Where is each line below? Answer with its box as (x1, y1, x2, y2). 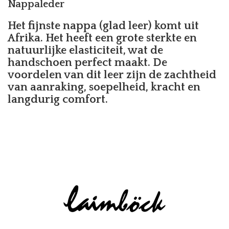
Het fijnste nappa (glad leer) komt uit (8, 19, 199, 32)
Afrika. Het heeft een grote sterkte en (8, 31, 197, 44)
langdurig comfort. (8, 93, 110, 106)
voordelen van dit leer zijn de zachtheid (8, 68, 216, 81)
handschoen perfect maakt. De (8, 56, 167, 69)
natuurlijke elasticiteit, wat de (8, 43, 163, 57)
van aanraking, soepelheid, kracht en (8, 80, 200, 94)
